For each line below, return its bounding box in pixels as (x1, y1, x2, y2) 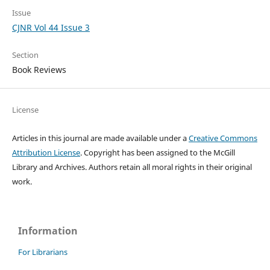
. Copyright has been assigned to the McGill (80, 147, 235, 159)
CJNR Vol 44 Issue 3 (11, 22, 90, 34)
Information (18, 224, 78, 238)
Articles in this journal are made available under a (11, 133, 187, 144)
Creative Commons (188, 133, 257, 144)
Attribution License (11, 147, 80, 159)
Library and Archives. (11, 162, 89, 173)
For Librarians (18, 246, 67, 258)
